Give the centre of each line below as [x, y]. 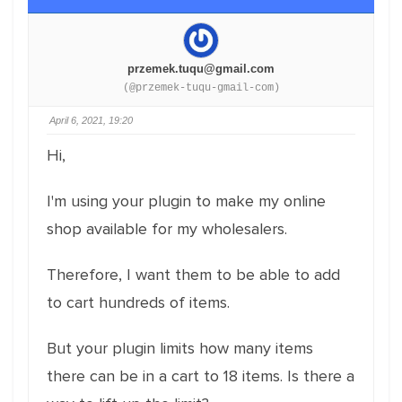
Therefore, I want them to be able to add [193, 275]
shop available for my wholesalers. [167, 229]
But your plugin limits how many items [180, 348]
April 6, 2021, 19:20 [91, 120]
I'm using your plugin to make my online [186, 201]
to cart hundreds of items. [138, 302]
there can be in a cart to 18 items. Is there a [201, 376]
